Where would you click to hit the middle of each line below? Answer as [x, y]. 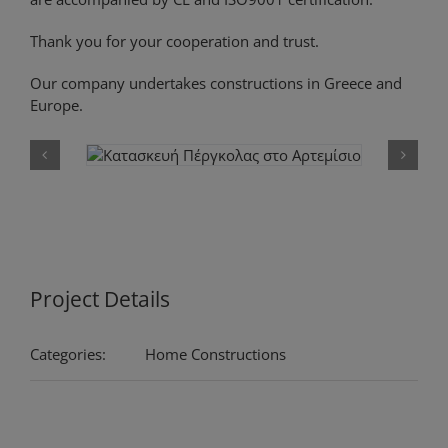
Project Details [100, 299]
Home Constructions [215, 354]
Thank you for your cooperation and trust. [174, 41]
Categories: [68, 354]
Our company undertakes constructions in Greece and [215, 83]
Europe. [56, 105]
